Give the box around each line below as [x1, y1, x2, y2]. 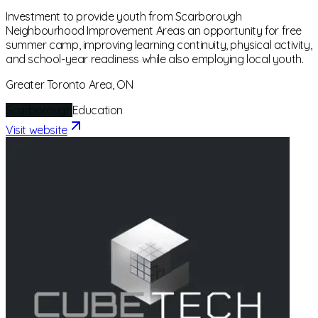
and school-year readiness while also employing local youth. [6, 52, 304, 67]
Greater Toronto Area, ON [6, 77, 133, 92]
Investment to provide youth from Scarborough [6, 9, 242, 24]
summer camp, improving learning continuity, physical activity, [6, 38, 312, 53]
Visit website [6, 123, 67, 138]
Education [72, 103, 124, 118]
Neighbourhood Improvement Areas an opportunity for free [6, 23, 302, 38]
